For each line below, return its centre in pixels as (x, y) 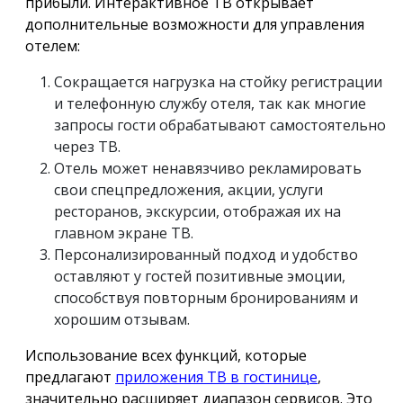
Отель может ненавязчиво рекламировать (208, 168)
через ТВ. (87, 146)
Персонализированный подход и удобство (206, 254)
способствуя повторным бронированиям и (206, 297)
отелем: (53, 45)
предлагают (70, 376)
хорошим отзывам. (122, 319)
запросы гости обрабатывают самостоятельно (220, 125)
